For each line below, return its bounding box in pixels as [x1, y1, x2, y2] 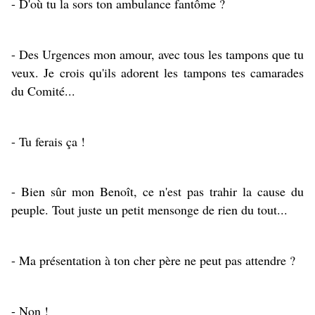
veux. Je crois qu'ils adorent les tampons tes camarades [11, 64, 304, 82]
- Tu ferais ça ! [11, 132, 85, 150]
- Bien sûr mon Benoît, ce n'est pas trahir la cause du [11, 183, 304, 200]
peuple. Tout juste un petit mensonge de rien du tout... [11, 201, 288, 219]
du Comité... [11, 82, 75, 100]
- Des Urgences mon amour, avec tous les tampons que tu [11, 46, 304, 63]
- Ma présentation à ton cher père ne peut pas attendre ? [11, 252, 295, 269]
